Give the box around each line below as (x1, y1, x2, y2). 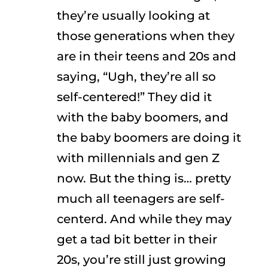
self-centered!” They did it (56, 90, 212, 104)
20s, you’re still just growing (56, 252, 226, 267)
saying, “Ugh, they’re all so (56, 69, 216, 84)
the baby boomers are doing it (56, 130, 241, 145)
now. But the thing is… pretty (56, 171, 231, 185)
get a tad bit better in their (56, 232, 217, 246)
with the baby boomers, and (56, 110, 229, 124)
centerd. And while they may (56, 212, 232, 226)
